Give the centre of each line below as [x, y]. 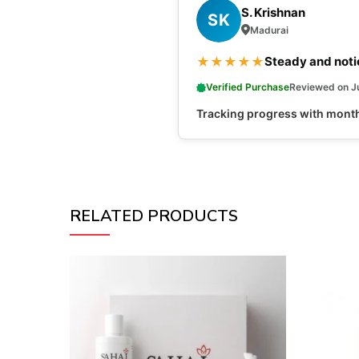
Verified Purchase [248, 87]
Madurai [269, 30]
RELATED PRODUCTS [154, 216]
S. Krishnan [273, 12]
